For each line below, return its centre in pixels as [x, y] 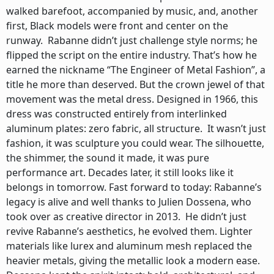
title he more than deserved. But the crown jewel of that [135, 84]
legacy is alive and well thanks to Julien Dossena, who [129, 202]
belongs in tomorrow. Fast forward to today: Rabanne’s [134, 187]
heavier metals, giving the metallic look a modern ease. [134, 261]
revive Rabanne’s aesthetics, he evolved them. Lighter [129, 231]
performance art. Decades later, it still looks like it [120, 172]
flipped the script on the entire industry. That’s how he [131, 55]
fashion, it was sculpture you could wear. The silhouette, [135, 143]
